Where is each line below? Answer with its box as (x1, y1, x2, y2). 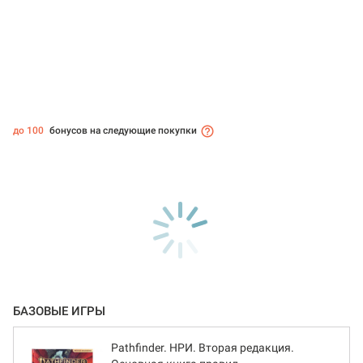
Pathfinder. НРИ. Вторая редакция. (111, 341, 294, 355)
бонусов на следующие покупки (47, 125, 197, 137)
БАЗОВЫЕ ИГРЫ (13, 304, 105, 319)
